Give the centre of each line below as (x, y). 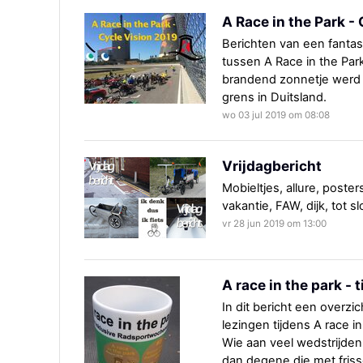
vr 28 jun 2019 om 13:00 (274, 224)
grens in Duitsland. (274, 98)
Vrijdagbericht (272, 166)
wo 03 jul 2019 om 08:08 (276, 115)
